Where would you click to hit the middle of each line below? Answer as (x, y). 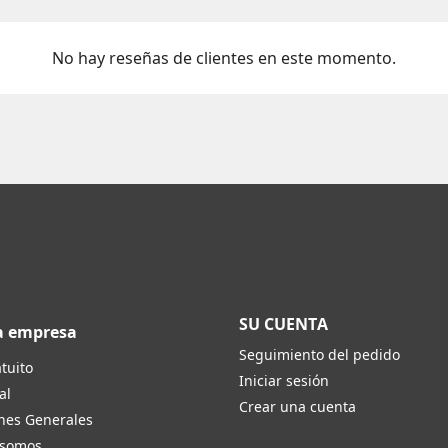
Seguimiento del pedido (319, 354)
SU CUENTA (283, 323)
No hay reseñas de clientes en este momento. (224, 57)
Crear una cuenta (297, 406)
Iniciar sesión (284, 380)
